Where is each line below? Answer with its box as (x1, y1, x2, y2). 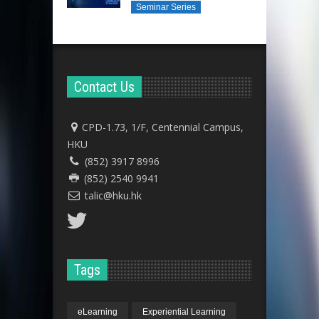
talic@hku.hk (84, 189, 142, 203)
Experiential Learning (142, 307, 226, 318)
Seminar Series (136, 2, 196, 13)
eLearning (78, 307, 117, 318)
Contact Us (74, 78, 135, 96)
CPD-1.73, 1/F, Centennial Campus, (81, 120, 244, 135)
